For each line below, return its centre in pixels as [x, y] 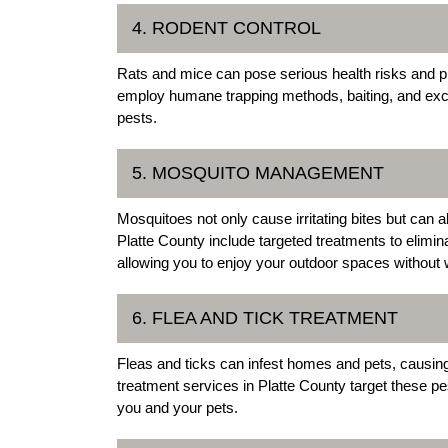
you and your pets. [177, 408]
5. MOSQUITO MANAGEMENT [258, 173]
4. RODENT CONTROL [226, 28]
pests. [137, 118]
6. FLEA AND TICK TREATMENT [265, 318]
